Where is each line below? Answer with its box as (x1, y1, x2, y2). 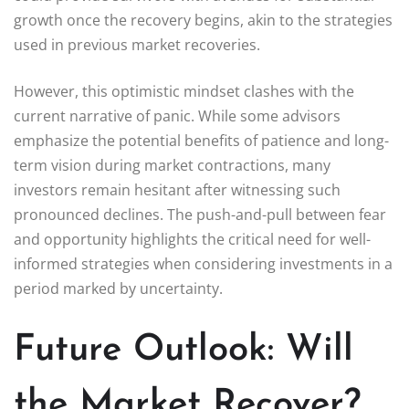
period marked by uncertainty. (14, 278, 223, 299)
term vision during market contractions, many (14, 154, 330, 175)
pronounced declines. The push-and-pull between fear (14, 204, 386, 225)
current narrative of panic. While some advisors (14, 105, 341, 126)
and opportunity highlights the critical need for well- (14, 228, 371, 249)
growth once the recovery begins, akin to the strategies (14, 9, 393, 30)
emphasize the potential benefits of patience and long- (14, 130, 389, 151)
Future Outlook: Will (14, 331, 353, 369)
